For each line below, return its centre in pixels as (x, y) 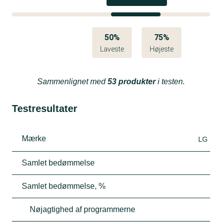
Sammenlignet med (72, 81)
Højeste (162, 49)
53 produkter (132, 81)
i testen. (170, 81)
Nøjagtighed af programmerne (83, 209)
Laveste (112, 49)
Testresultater (45, 108)
